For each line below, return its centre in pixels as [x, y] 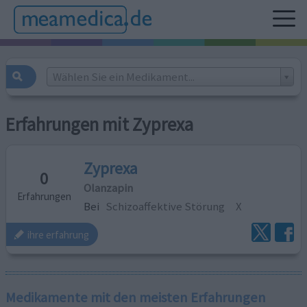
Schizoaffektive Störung [165, 206]
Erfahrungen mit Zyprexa [100, 125]
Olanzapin [109, 187]
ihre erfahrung [59, 234]
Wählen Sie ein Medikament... [123, 76]
